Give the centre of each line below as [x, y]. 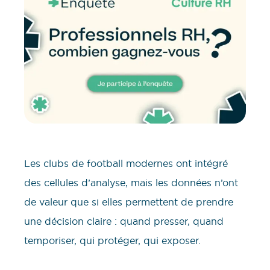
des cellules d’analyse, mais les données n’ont [131, 183]
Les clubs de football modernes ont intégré [126, 164]
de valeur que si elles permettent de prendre [129, 202]
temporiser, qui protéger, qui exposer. [112, 241]
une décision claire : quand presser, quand [124, 221]
